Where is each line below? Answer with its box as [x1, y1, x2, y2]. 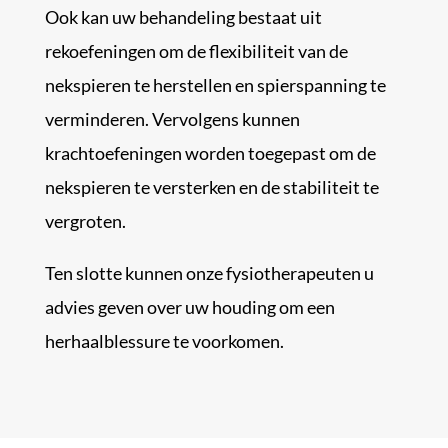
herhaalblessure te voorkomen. [44, 330, 284, 353]
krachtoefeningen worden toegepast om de [44, 142, 376, 165]
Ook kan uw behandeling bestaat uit [44, 6, 322, 29]
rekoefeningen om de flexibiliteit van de [44, 40, 348, 63]
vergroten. [44, 210, 126, 233]
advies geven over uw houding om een [44, 296, 335, 319]
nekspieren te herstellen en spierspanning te [44, 74, 386, 97]
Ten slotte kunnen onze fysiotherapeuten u [44, 262, 374, 285]
